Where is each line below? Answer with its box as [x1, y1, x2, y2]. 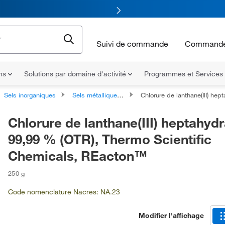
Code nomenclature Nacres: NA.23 [8, 187, 120, 196]
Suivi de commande [96, 38, 168, 49]
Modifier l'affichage [139, 210, 204, 220]
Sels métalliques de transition [72, 91, 117, 99]
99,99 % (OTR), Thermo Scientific [8, 131, 211, 148]
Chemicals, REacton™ [8, 147, 147, 164]
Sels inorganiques [4, 91, 56, 99]
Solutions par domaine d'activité [24, 69, 128, 78]
